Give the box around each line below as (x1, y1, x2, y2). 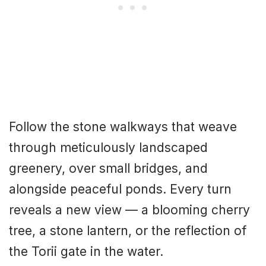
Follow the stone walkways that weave (9, 119, 237, 134)
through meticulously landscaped (9, 140, 208, 155)
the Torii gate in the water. (9, 243, 163, 259)
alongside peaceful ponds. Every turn (9, 181, 232, 197)
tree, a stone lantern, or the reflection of (9, 223, 246, 238)
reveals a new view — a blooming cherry (9, 202, 250, 217)
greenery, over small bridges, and (9, 160, 208, 176)
